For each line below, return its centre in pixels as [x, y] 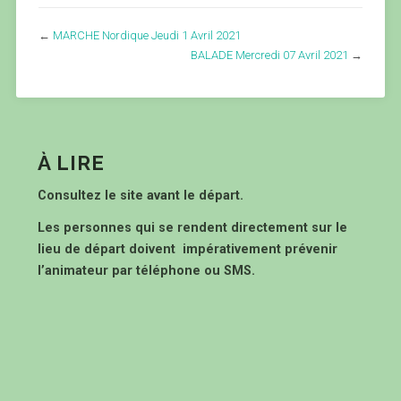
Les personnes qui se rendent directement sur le [192, 228]
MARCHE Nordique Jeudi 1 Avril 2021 [146, 35]
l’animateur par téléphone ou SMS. [146, 271]
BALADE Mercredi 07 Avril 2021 [270, 55]
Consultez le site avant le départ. [142, 196]
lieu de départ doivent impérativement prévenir [187, 249]
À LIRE [71, 163]
